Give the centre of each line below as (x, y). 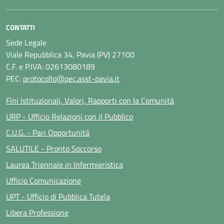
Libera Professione (37, 212)
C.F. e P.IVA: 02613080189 (50, 66)
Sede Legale (26, 42)
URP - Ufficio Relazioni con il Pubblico (69, 116)
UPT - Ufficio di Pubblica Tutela (58, 196)
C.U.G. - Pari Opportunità (48, 132)
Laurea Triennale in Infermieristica (64, 164)
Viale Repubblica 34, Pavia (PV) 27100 (70, 54)
